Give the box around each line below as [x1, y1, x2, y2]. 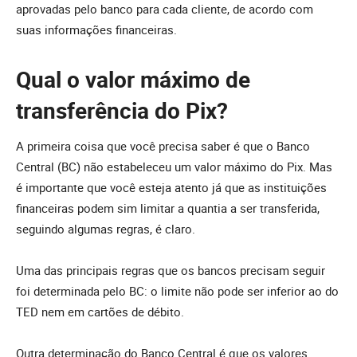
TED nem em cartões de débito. [16, 303, 184, 320]
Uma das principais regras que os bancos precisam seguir [16, 261, 325, 278]
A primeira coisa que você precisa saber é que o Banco [16, 137, 310, 154]
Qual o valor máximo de [16, 64, 250, 95]
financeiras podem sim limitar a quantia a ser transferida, [16, 199, 320, 216]
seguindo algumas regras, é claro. [16, 220, 195, 237]
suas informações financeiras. [16, 22, 177, 38]
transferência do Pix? [16, 95, 233, 126]
